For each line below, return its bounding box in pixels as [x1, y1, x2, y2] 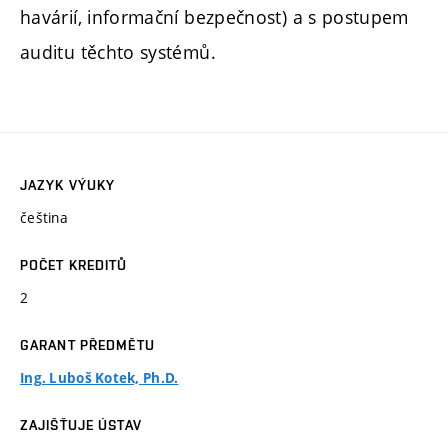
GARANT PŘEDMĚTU [20, 337, 155, 354]
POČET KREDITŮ [20, 257, 128, 274]
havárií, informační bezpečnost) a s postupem [20, 4, 409, 29]
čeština [20, 208, 68, 228]
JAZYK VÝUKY [20, 177, 116, 194]
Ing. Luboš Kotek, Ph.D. [20, 369, 179, 388]
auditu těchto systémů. [20, 39, 216, 64]
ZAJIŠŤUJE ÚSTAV [20, 417, 142, 434]
